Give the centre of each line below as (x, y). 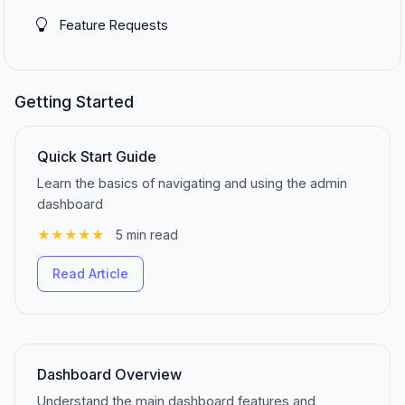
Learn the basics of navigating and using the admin (192, 183)
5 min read (147, 235)
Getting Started (74, 102)
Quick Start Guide (97, 156)
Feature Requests (114, 25)
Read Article (90, 273)
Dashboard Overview (109, 374)
